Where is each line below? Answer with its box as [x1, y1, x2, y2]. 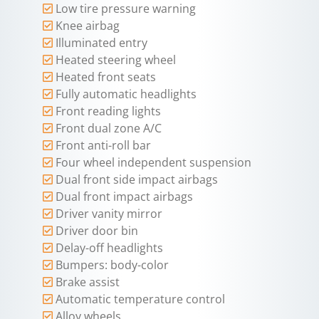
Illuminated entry [56, 35, 147, 51]
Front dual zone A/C [56, 120, 162, 137]
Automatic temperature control [56, 291, 225, 308]
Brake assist [56, 274, 120, 291]
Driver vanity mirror [56, 206, 162, 222]
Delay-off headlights [56, 240, 163, 256]
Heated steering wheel [56, 52, 176, 68]
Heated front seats [56, 69, 156, 85]
